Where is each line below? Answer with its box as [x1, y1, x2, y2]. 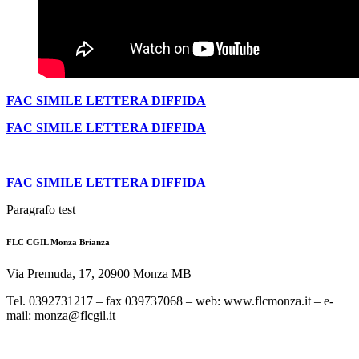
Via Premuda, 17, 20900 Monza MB [6, 267, 192, 281]
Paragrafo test [6, 203, 75, 217]
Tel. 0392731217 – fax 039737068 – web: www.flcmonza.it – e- [6, 294, 333, 309]
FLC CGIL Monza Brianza [6, 237, 110, 248]
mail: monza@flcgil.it [6, 309, 115, 323]
